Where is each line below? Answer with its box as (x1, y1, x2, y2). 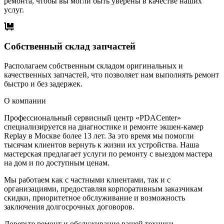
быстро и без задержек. (4, 79, 82, 88)
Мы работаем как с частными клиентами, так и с (4, 175, 170, 184)
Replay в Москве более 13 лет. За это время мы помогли (4, 131, 194, 140)
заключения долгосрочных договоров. (4, 202, 134, 211)
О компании (4, 96, 46, 105)
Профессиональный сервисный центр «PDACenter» (4, 113, 181, 122)
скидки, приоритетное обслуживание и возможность (4, 193, 185, 202)
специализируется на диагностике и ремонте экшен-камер (4, 122, 203, 131)
